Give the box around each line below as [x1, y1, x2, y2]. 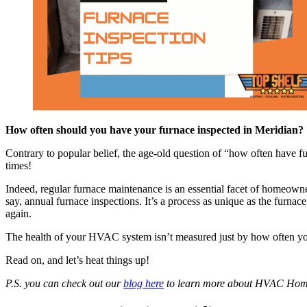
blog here [123, 277, 164, 289]
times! [5, 159, 32, 171]
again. [5, 207, 32, 219]
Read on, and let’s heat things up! [5, 254, 149, 266]
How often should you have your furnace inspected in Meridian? [5, 123, 304, 136]
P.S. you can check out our [5, 277, 123, 289]
